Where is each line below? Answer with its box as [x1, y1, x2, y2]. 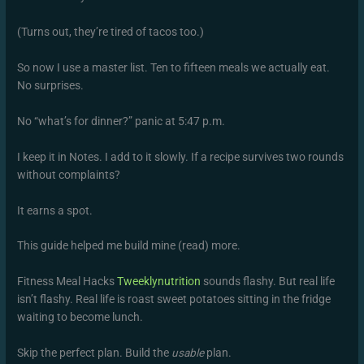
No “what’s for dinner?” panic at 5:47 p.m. [17, 114, 226, 128]
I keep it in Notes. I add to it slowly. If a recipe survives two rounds [17, 149, 344, 163]
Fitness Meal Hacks [17, 275, 118, 288]
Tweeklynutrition [117, 275, 201, 288]
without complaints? [17, 167, 121, 181]
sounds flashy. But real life [201, 275, 336, 288]
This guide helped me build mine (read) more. [17, 239, 241, 253]
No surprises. [17, 78, 84, 92]
